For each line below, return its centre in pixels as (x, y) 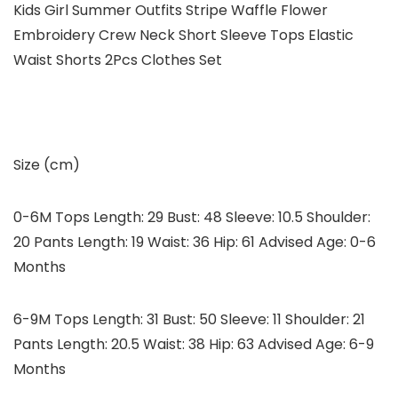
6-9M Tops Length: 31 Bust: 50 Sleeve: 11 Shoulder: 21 (189, 320)
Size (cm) (47, 165)
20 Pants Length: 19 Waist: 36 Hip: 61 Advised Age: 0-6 (195, 243)
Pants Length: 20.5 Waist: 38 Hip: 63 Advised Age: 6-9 (194, 345)
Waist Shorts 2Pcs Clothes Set (118, 60)
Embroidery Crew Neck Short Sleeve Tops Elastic (183, 36)
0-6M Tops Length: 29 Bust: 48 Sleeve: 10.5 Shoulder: (192, 218)
